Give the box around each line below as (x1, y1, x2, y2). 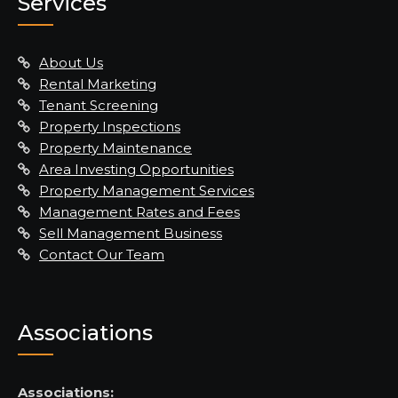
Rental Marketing (39, 76, 156, 92)
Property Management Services (39, 182, 254, 199)
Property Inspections (39, 118, 180, 135)
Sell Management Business (39, 225, 222, 242)
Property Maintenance (39, 139, 192, 156)
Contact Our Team (39, 246, 164, 263)
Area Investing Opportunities (39, 161, 234, 178)
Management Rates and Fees (39, 203, 240, 220)
